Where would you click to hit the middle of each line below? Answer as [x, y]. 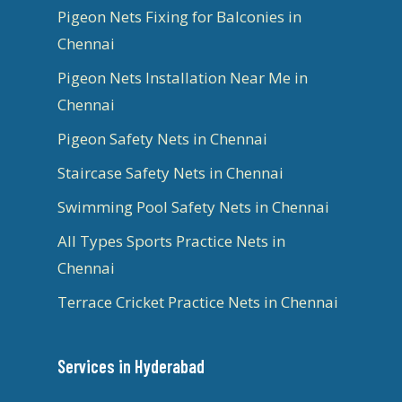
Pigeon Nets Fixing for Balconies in [179, 16]
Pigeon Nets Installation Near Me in [183, 77]
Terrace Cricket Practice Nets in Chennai [198, 301]
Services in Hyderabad [131, 366]
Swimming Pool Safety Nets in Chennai [193, 206]
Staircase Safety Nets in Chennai [170, 172]
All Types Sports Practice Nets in [171, 240]
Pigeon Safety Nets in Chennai [162, 138]
